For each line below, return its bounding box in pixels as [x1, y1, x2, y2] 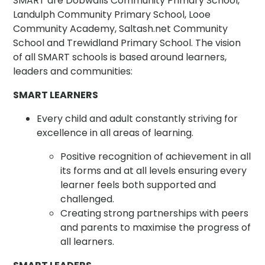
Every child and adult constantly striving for [37, 111, 238, 125]
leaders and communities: [13, 64, 133, 78]
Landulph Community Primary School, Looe [13, 7, 211, 21]
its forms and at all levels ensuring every [60, 163, 247, 177]
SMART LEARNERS [13, 88, 99, 102]
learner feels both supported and [60, 177, 216, 192]
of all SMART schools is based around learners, [13, 50, 227, 64]
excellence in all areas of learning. [37, 125, 194, 140]
